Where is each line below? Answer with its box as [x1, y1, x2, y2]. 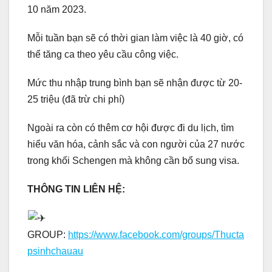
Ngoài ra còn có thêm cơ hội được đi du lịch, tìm [27, 122, 234, 133]
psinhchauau [27, 246, 83, 257]
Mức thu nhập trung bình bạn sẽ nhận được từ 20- [27, 77, 242, 88]
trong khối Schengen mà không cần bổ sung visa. [27, 155, 239, 166]
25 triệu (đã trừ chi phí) [27, 93, 124, 104]
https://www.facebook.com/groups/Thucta [68, 229, 244, 240]
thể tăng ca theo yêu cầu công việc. [27, 49, 178, 59]
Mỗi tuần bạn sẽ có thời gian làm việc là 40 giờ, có [27, 32, 243, 43]
